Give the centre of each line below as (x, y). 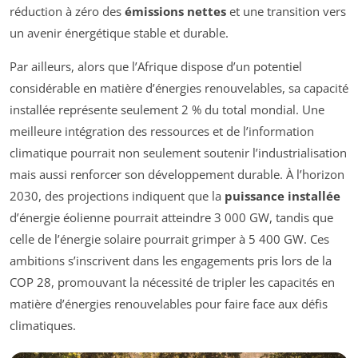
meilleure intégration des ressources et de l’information (162, 131)
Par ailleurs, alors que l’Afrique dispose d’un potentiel (156, 67)
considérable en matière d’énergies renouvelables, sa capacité (179, 88)
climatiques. (43, 326)
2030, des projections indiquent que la (117, 196)
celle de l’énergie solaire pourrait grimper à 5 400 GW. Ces (169, 239)
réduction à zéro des (67, 12)
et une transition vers (286, 12)
